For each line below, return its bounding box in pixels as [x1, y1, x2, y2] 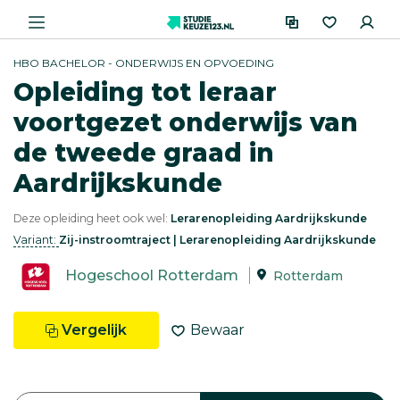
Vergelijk [62, 321, 127, 338]
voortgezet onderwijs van [13, 107, 358, 137]
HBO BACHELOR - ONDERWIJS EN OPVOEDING [13, 56, 274, 70]
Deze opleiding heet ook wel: [13, 212, 171, 225]
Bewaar [190, 321, 245, 338]
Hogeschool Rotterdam [65, 267, 238, 285]
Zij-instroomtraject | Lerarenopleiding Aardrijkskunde [59, 233, 376, 246]
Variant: [13, 233, 59, 246]
